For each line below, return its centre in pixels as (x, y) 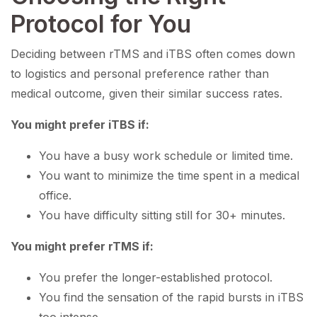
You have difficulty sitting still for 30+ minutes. (162, 215)
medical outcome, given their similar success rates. (146, 94)
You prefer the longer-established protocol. (156, 278)
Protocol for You (101, 24)
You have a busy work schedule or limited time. (166, 156)
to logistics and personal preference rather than (140, 74)
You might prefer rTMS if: (82, 247)
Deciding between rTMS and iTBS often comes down (153, 54)
